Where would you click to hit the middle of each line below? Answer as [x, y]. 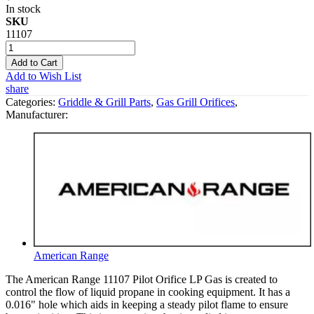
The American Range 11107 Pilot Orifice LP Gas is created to [142, 279]
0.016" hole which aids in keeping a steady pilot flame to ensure [147, 304]
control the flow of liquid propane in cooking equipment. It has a [148, 292]
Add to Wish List [43, 76]
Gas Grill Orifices [196, 102]
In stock [23, 8]
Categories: [32, 102]
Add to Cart [34, 62]
